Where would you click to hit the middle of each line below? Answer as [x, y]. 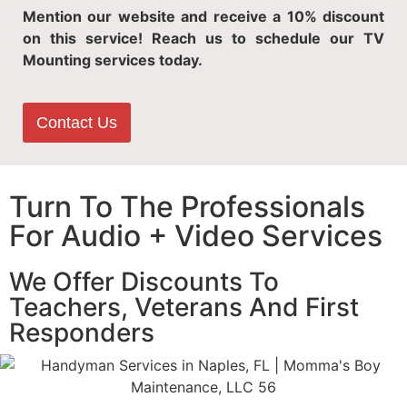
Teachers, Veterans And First [184, 307]
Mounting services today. [113, 60]
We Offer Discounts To [144, 281]
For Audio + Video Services [196, 235]
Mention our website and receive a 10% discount [203, 17]
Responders [82, 332]
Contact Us [77, 122]
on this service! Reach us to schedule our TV [203, 39]
